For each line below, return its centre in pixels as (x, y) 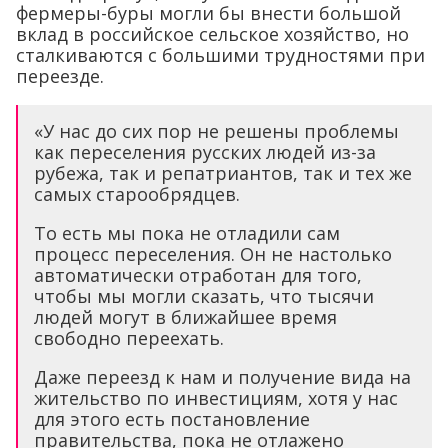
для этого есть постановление (172, 418)
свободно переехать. (129, 337)
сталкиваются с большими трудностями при (220, 54)
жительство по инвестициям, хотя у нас (216, 397)
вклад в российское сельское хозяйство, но (212, 33)
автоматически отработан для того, (198, 274)
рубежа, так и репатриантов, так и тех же (223, 172)
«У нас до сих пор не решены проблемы (216, 130)
